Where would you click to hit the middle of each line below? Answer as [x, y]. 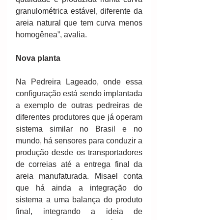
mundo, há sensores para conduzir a [79, 141]
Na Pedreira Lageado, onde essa [79, 82]
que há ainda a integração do [79, 188]
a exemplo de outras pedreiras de [79, 106]
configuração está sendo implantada [79, 94]
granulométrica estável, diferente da [79, 11]
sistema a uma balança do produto [79, 200]
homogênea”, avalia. [51, 35]
